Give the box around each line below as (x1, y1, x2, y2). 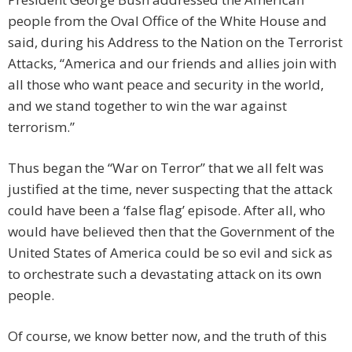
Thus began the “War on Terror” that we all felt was (8, 159, 324, 178)
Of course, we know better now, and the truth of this (8, 327, 327, 346)
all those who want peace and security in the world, (8, 75, 324, 94)
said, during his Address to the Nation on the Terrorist (8, 33, 343, 52)
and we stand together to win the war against (8, 97, 287, 115)
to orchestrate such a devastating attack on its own (8, 265, 321, 284)
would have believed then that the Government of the (8, 222, 335, 241)
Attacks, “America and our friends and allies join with (8, 54, 336, 73)
